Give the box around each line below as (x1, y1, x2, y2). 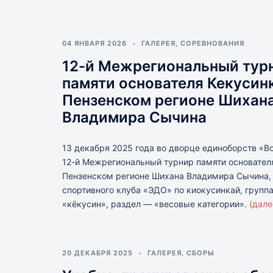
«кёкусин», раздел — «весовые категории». (62, 199, 249, 209)
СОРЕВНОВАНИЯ (180, 39, 244, 48)
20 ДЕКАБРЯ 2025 (62, 249, 133, 257)
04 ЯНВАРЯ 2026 (62, 39, 127, 48)
